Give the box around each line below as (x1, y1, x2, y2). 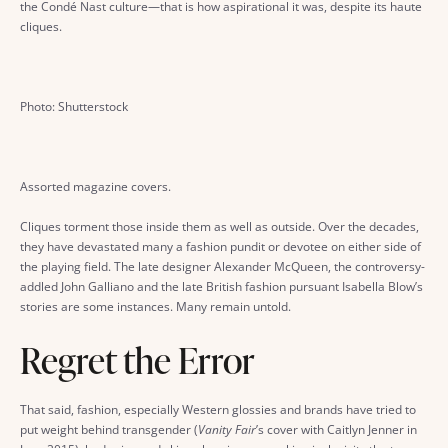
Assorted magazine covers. (20, 177, 171, 195)
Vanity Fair (198, 420, 256, 438)
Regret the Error (20, 334, 255, 385)
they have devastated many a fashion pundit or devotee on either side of (20, 237, 421, 255)
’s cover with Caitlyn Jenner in (256, 420, 417, 438)
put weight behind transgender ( (20, 420, 198, 438)
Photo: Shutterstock (20, 97, 128, 115)
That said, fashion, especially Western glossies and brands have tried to (20, 400, 416, 418)
